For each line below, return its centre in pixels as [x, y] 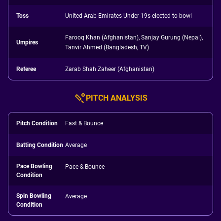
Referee [26, 69]
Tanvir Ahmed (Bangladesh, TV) [107, 47]
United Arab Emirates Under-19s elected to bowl [129, 16]
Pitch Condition [37, 123]
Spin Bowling [34, 196]
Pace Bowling [34, 166]
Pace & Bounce [85, 167]
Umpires [27, 42]
